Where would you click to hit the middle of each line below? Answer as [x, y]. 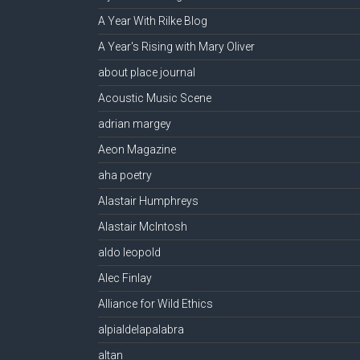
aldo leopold [129, 253]
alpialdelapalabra [141, 330]
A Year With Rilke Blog [153, 21]
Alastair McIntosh [143, 227]
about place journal [147, 73]
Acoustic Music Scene [155, 98]
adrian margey [135, 124]
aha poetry [125, 176]
